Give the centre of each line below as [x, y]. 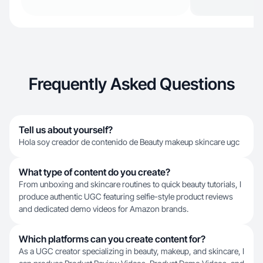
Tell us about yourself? [66, 130]
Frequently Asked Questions [131, 84]
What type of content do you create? [95, 172]
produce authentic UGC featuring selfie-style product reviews [126, 196]
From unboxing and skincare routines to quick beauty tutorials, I [130, 184]
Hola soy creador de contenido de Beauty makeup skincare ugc [129, 142]
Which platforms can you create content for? [112, 239]
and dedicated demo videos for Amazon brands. [104, 209]
